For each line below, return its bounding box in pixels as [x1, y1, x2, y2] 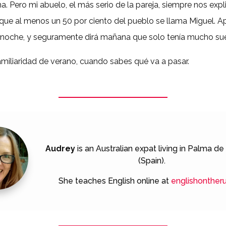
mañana [100, 32, 133, 42]
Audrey [45, 144, 76, 154]
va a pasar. [150, 56, 192, 66]
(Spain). [138, 156, 166, 166]
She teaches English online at [58, 176, 171, 186]
